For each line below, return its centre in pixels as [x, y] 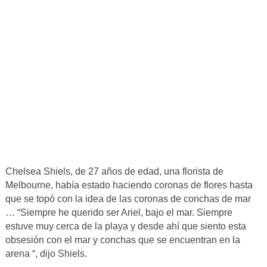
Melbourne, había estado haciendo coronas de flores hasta [129, 185]
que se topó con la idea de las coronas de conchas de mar [128, 199]
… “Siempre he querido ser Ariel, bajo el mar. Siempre [119, 213]
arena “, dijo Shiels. [46, 254]
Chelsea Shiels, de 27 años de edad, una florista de [114, 172]
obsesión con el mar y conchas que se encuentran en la [122, 240]
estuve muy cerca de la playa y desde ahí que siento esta [125, 226]
